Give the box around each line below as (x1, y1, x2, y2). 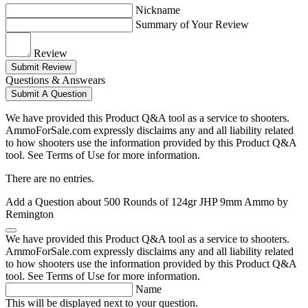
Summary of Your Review (135, 19, 249, 31)
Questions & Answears (5, 74, 105, 87)
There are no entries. (5, 173, 94, 185)
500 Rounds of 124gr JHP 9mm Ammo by (104, 196, 288, 208)
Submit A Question (11, 89, 87, 100)
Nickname (135, 4, 180, 16)
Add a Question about (5, 196, 104, 208)
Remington (5, 208, 54, 221)
